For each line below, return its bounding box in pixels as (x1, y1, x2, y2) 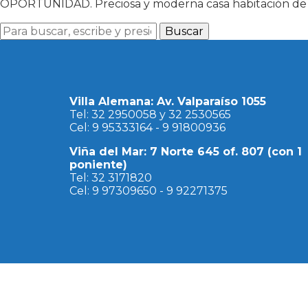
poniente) (69, 158, 127, 172)
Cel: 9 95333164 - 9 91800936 (69, 121, 225, 135)
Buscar (165, 25, 203, 38)
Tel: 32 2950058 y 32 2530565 (69, 108, 231, 122)
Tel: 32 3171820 (69, 171, 152, 185)
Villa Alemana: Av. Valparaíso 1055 (69, 95, 266, 109)
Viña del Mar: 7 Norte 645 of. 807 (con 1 (69, 145, 302, 159)
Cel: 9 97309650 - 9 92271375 (69, 184, 228, 198)
